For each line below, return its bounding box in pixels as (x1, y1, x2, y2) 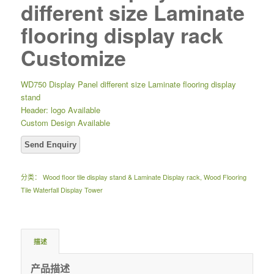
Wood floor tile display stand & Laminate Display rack (42, 171, 200, 182)
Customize (20, 42, 126, 72)
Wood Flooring (203, 171, 246, 182)
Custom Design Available (20, 116, 110, 128)
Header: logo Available (20, 103, 100, 116)
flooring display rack (20, 20, 223, 50)
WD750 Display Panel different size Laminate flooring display (20, 78, 236, 90)
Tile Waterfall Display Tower (20, 184, 103, 194)
